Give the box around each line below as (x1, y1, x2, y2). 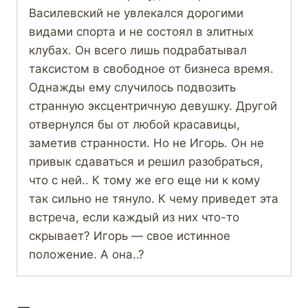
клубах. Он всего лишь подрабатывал (29, 43, 247, 58)
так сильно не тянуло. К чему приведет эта (29, 192, 278, 206)
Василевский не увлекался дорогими (29, 6, 243, 21)
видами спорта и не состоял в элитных (29, 25, 254, 39)
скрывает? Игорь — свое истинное (29, 229, 230, 243)
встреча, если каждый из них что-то (29, 210, 239, 225)
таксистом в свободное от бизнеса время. (29, 62, 274, 76)
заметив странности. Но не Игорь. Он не (29, 136, 264, 151)
